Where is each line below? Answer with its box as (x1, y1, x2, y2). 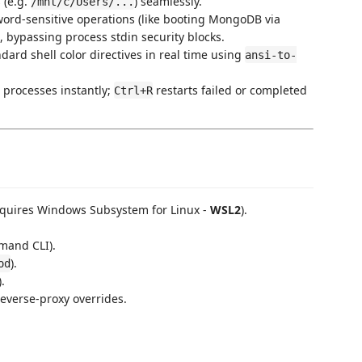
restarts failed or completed (153, 82, 307, 98)
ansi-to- (245, 48, 297, 61)
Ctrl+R (114, 83, 153, 97)
